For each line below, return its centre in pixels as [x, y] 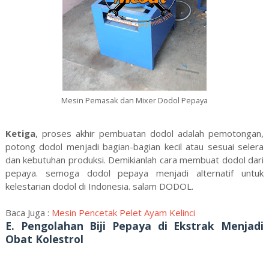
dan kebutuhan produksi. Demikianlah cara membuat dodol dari [134, 160]
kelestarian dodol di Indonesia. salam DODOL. [99, 186]
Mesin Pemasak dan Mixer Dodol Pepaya [134, 100]
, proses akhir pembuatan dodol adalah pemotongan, [150, 133]
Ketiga [20, 133]
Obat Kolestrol [44, 239]
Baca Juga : [28, 213]
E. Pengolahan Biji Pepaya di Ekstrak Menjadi [134, 226]
